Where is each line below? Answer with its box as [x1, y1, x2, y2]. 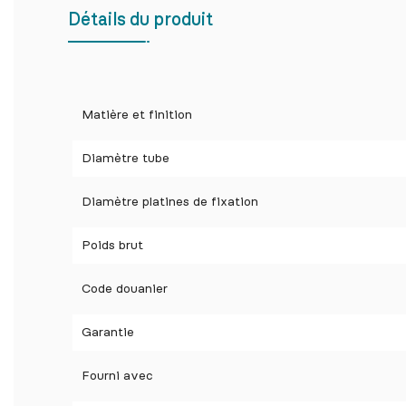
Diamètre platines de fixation [82, 196, 258, 209]
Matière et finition [82, 109, 192, 122]
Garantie [82, 326, 134, 340]
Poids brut [82, 239, 143, 253]
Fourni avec [82, 370, 153, 383]
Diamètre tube [82, 152, 169, 166]
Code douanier [82, 283, 168, 296]
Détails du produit [68, 11, 213, 30]
